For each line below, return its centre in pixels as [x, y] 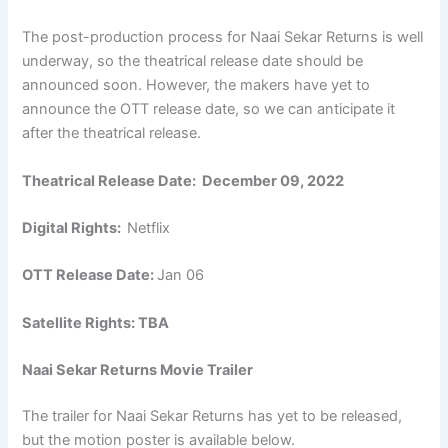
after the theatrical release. [112, 133]
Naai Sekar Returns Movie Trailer [138, 370]
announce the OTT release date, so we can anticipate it [209, 109]
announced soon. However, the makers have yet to [196, 85]
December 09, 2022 [273, 180]
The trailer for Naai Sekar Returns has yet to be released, [212, 415]
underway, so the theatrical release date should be [193, 61]
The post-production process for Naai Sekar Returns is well [223, 37]
